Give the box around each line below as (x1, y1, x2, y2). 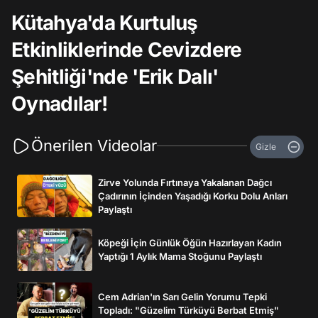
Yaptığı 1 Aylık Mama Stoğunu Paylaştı (98, 251, 262, 262)
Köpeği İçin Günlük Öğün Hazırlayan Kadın (98, 237, 282, 248)
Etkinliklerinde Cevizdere (11, 38, 242, 62)
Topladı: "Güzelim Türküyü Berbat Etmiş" (98, 305, 279, 316)
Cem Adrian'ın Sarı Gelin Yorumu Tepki (98, 291, 267, 302)
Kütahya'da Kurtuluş (11, 11, 198, 35)
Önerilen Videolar (31, 136, 157, 155)
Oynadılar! (11, 92, 108, 116)
